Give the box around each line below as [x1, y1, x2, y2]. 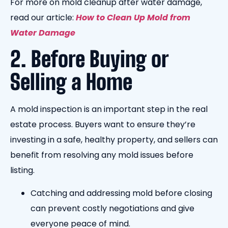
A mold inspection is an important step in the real [10, 103, 208, 116]
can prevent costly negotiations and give [31, 202, 194, 214]
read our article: [10, 12, 76, 24]
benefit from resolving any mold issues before [10, 149, 193, 161]
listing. [10, 164, 37, 177]
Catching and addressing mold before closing [31, 187, 212, 199]
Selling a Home [10, 69, 132, 95]
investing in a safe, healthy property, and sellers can [10, 134, 218, 146]
